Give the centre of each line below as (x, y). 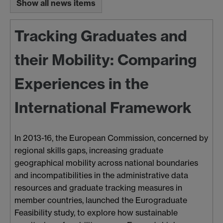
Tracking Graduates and (101, 36)
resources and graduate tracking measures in (98, 187)
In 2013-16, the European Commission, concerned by (111, 138)
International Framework (103, 107)
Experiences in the (82, 83)
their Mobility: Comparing (106, 59)
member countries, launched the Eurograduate (101, 200)
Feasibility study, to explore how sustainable (96, 212)
